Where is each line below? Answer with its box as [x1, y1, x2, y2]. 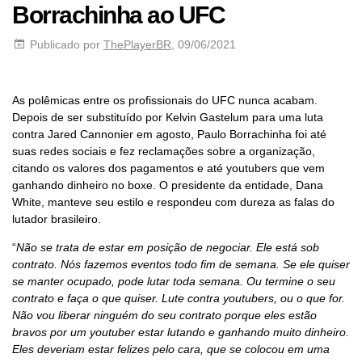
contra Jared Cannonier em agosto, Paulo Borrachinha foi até [12, 127, 326, 141]
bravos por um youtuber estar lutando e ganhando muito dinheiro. [12, 325, 349, 339]
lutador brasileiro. [12, 212, 101, 225]
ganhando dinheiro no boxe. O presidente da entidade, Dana [12, 178, 323, 192]
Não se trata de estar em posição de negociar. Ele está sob [16, 240, 319, 254]
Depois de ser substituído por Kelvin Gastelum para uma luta [12, 110, 323, 124]
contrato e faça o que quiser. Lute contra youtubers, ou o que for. [12, 291, 345, 305]
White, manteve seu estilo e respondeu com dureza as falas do [12, 195, 335, 208]
